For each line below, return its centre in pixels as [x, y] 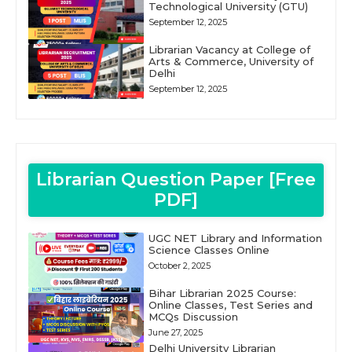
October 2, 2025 [179, 265]
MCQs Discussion [193, 316]
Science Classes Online [209, 249]
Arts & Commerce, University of [231, 61]
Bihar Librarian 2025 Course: [222, 293]
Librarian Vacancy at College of [229, 49]
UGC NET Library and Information [235, 238]
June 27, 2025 [175, 332]
